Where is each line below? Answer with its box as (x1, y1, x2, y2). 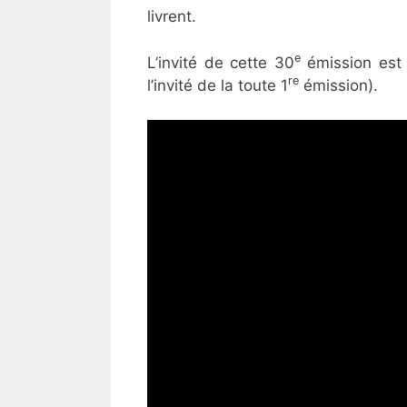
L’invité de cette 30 (147, 53, 294, 72)
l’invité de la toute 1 (147, 75, 288, 94)
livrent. (147, 7, 196, 26)
